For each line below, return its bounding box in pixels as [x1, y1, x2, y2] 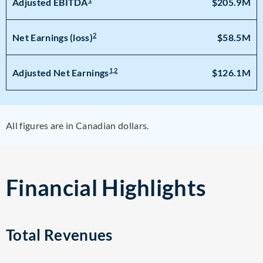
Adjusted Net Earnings [12, 67, 109, 79]
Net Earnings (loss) [12, 32, 93, 43]
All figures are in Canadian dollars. [6, 120, 149, 131]
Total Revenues [6, 225, 113, 244]
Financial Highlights [6, 174, 207, 201]
